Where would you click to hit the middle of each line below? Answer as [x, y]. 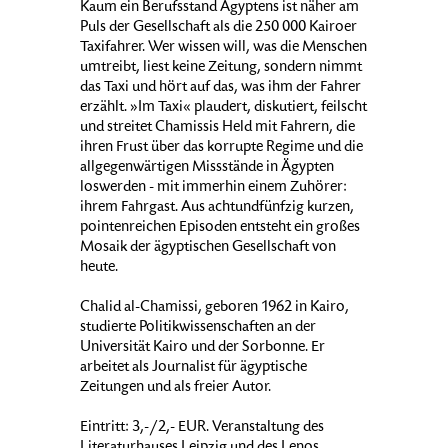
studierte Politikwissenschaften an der [198, 328]
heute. [99, 268]
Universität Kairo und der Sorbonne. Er [202, 348]
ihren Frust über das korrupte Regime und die [221, 148]
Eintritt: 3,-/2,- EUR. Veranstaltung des [202, 428]
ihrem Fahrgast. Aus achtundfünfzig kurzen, [217, 208]
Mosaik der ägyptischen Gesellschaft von [208, 248]
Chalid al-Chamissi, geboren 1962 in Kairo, [214, 308]
